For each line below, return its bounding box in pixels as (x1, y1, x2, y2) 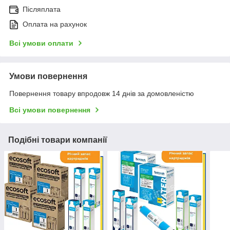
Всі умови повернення (9, 105, 90, 114)
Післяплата (23, 5, 61, 13)
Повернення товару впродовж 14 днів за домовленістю (9, 89, 194, 98)
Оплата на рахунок (23, 20, 87, 28)
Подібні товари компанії (8, 135, 107, 144)
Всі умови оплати (9, 39, 73, 47)
